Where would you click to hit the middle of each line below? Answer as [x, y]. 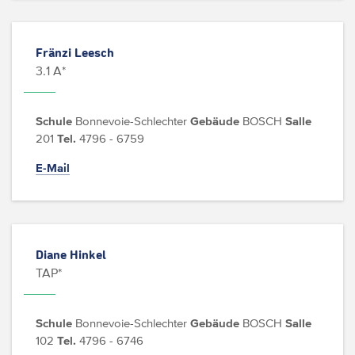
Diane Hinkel [71, 255]
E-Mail [53, 168]
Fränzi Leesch [75, 53]
